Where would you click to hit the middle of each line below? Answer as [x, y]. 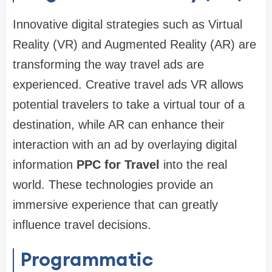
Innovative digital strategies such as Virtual [127, 25]
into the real [193, 165]
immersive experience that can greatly [115, 205]
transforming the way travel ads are [108, 65]
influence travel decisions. [82, 225]
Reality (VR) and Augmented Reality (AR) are [134, 45]
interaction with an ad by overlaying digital [125, 145]
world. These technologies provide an [113, 185]
